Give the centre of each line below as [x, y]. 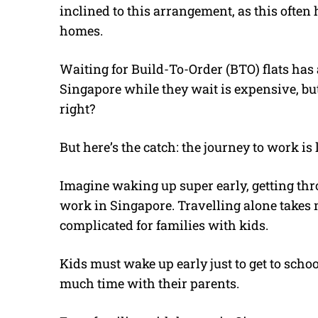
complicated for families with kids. [164, 225]
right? [77, 108]
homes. [81, 30]
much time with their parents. [149, 283]
